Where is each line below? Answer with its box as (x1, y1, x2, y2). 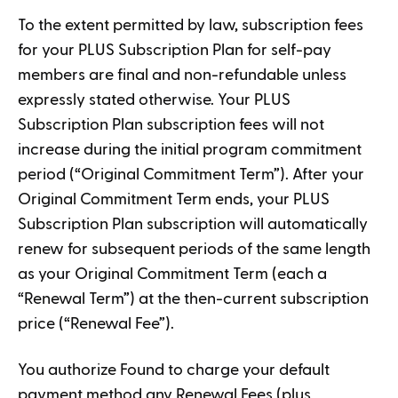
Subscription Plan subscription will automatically (18, 217, 368, 232)
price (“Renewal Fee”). (18, 316, 178, 331)
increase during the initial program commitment (18, 142, 362, 157)
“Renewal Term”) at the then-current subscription (18, 291, 369, 306)
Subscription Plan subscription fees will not (18, 117, 324, 132)
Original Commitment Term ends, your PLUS (18, 192, 330, 207)
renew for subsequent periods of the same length (18, 242, 370, 257)
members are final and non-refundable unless (18, 68, 346, 83)
